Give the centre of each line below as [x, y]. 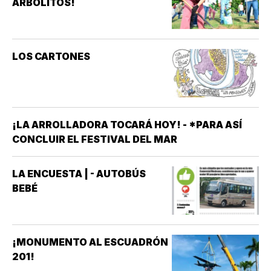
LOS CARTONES [51, 57]
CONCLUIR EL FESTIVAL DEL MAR [95, 139]
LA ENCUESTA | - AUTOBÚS [79, 174]
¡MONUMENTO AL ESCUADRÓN [90, 242]
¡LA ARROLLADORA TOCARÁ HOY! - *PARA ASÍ [127, 125]
